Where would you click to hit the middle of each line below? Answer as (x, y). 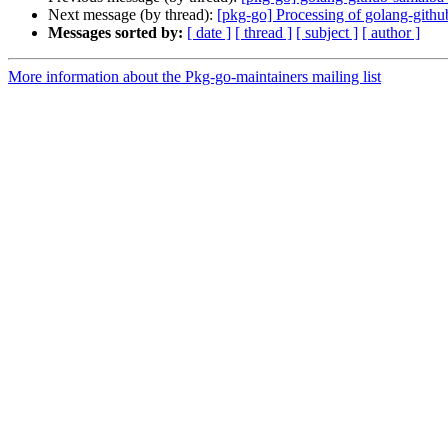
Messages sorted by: (115, 33)
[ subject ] (327, 33)
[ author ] (391, 33)
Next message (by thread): (132, 15)
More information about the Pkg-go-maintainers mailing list (194, 77)
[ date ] (209, 33)
